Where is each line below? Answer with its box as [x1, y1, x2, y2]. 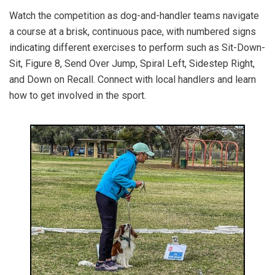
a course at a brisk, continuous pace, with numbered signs [9, 26, 256, 37]
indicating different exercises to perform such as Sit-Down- [9, 42, 265, 53]
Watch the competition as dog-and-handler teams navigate [9, 10, 259, 21]
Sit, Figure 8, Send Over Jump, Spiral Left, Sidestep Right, [9, 58, 255, 69]
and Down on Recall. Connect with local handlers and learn [9, 74, 256, 85]
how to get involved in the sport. [9, 90, 146, 101]
